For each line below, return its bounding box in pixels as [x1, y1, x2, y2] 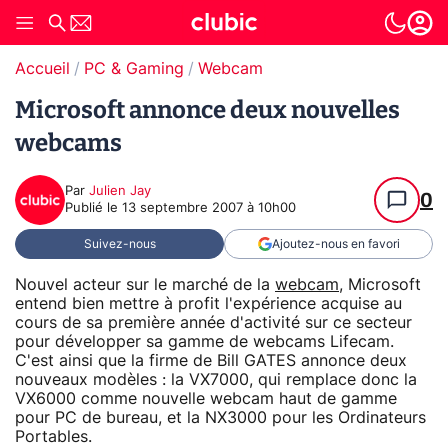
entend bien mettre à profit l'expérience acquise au [15, 295, 402, 312]
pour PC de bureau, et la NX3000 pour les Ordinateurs [15, 409, 426, 426]
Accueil [15, 61, 70, 77]
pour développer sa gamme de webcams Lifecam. [15, 333, 394, 350]
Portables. [15, 428, 92, 445]
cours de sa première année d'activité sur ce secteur [15, 314, 412, 331]
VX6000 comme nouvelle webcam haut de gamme [15, 390, 397, 407]
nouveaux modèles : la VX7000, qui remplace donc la [15, 371, 417, 388]
